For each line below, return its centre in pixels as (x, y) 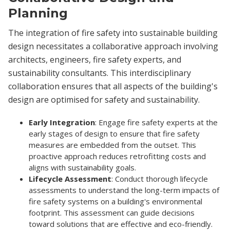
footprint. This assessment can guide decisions (112, 212)
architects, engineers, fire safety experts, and (95, 59)
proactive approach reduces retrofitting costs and (117, 156)
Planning (38, 13)
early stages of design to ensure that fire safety (114, 133)
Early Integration (62, 122)
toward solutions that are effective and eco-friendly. (121, 224)
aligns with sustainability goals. (82, 167)
